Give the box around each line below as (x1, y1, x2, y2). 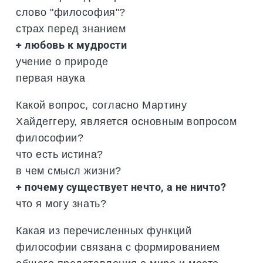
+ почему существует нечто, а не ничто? (16, 180, 227, 193)
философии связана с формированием (16, 240, 220, 253)
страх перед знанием (16, 22, 126, 35)
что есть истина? (16, 147, 103, 160)
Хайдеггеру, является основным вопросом (16, 114, 237, 127)
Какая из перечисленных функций (16, 224, 192, 237)
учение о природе (16, 55, 109, 68)
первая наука (16, 71, 86, 84)
